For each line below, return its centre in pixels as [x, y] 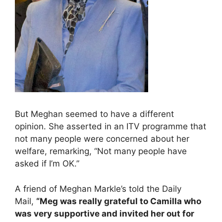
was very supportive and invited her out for [105, 213]
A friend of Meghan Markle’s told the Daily [98, 189]
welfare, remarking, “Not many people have [101, 151]
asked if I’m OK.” [47, 164]
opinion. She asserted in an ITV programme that [111, 127]
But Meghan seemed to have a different [94, 114]
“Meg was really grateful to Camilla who [119, 201]
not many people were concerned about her [102, 139]
